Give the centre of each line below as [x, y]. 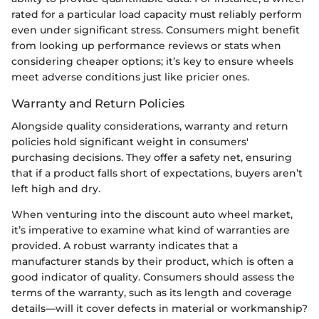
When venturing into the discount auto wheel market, [152, 214]
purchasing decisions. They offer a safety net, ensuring [152, 157]
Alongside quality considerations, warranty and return [150, 126]
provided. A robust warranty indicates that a [125, 245]
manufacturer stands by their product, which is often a [152, 261]
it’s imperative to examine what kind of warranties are [151, 230]
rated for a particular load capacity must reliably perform [157, 14]
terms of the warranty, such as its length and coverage [152, 292]
